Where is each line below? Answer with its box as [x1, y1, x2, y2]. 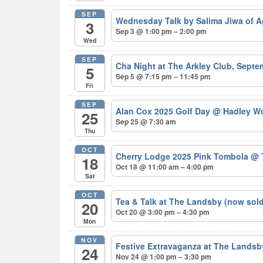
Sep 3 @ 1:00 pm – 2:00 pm [116, 25, 207, 36]
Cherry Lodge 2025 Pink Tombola [116, 150, 251, 162]
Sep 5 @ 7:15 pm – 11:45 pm [116, 70, 211, 82]
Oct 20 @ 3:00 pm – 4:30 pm [116, 206, 210, 217]
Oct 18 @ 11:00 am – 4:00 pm [116, 161, 214, 172]
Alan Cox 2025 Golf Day [116, 104, 213, 117]
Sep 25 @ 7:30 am [116, 116, 177, 127]
